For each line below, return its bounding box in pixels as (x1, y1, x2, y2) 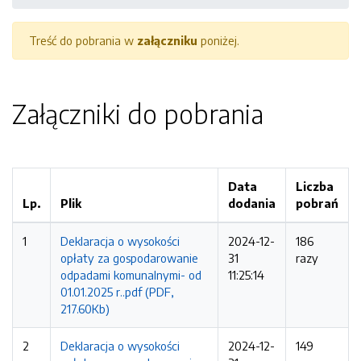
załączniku (137, 33, 197, 48)
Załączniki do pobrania (12, 98, 263, 130)
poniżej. (197, 33, 239, 48)
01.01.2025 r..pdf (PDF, (60, 284, 174, 299)
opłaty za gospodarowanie (60, 251, 198, 265)
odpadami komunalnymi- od (60, 268, 201, 282)
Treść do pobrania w (29, 33, 137, 48)
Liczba (296, 179, 334, 193)
